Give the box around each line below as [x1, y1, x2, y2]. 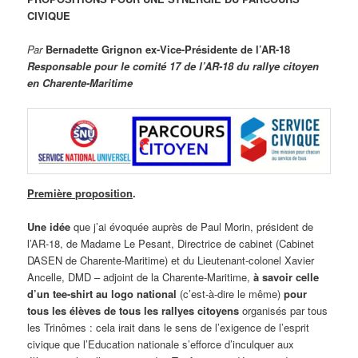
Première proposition [27, 185, 133, 201]
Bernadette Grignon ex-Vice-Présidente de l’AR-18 [46, 42, 291, 58]
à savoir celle [253, 269, 320, 285]
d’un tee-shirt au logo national [27, 286, 177, 302]
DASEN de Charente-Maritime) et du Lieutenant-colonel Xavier [27, 253, 315, 268]
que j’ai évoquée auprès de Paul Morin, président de [70, 219, 314, 235]
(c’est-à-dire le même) [177, 286, 284, 302]
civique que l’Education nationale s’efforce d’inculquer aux [27, 336, 295, 352]
